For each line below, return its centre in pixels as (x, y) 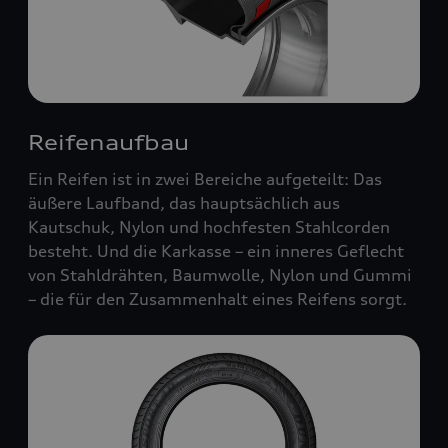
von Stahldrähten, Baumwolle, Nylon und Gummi (220, 275)
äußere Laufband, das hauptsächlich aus (184, 203)
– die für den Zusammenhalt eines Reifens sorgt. (217, 299)
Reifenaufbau (108, 142)
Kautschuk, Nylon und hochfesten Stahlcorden (209, 227)
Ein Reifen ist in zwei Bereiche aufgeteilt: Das (205, 179)
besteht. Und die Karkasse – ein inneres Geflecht (216, 251)
